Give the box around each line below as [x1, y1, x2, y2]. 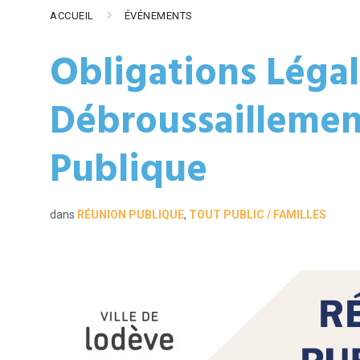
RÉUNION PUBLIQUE [77, 208, 184, 221]
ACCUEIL [50, 10, 94, 22]
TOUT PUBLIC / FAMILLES [189, 208, 326, 221]
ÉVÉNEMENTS [124, 10, 193, 22]
